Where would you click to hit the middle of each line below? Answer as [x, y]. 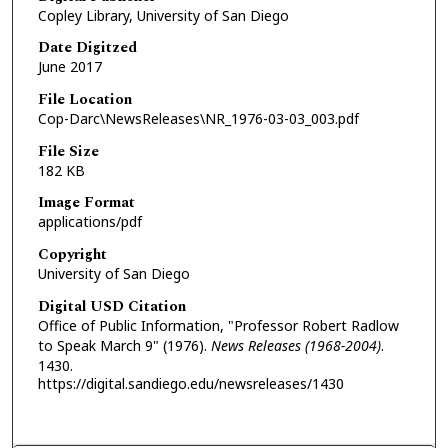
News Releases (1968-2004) [295, 345]
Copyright [72, 254]
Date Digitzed [87, 48]
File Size [68, 151]
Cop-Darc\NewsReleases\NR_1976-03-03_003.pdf [198, 118]
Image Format [86, 203]
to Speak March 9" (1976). [124, 345]
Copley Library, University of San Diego [163, 15]
